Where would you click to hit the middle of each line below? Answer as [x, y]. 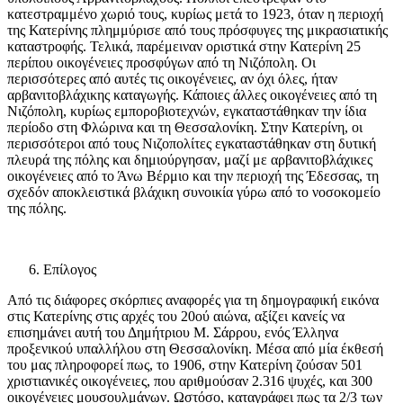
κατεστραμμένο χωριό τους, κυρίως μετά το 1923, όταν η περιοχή [195, 14]
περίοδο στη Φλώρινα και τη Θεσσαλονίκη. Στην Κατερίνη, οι [185, 128]
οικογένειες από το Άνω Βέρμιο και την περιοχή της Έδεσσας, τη [193, 176]
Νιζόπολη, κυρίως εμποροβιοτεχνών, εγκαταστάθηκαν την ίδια [187, 112]
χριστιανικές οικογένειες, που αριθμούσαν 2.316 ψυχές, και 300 [190, 381]
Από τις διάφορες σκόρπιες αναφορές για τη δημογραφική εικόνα [193, 300]
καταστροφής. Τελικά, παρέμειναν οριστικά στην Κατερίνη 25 [184, 47]
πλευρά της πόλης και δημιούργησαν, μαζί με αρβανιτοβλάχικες [190, 160]
